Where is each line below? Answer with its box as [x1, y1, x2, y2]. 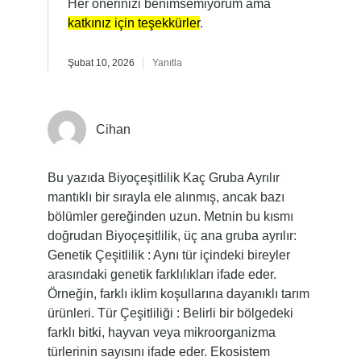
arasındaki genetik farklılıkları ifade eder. [47, 268, 276, 281]
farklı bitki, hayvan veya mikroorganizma [47, 326, 276, 339]
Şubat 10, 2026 [67, 57, 135, 68]
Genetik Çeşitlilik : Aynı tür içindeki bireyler [47, 248, 290, 262]
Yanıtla [151, 57, 182, 68]
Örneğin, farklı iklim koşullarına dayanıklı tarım [47, 287, 309, 301]
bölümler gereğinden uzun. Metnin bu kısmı [47, 210, 293, 223]
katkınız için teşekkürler [67, 16, 200, 30]
